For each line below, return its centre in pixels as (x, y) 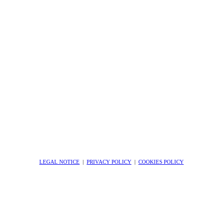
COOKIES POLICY (161, 162)
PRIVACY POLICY (109, 162)
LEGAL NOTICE (59, 162)
